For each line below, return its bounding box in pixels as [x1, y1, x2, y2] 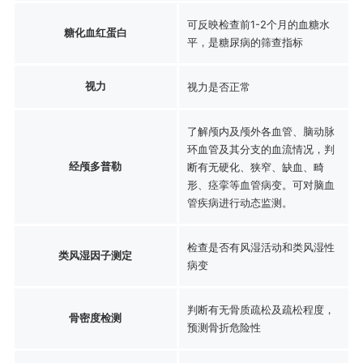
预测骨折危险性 [186, 320, 261, 334]
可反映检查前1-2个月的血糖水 [186, 17, 330, 31]
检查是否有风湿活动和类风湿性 [186, 240, 335, 254]
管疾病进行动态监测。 [186, 195, 293, 209]
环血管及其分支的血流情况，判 [186, 142, 335, 156]
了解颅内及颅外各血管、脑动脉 [186, 124, 335, 138]
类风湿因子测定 [58, 248, 133, 262]
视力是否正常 [186, 79, 250, 93]
